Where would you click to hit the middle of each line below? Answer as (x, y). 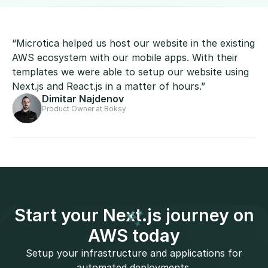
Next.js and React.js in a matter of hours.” (109, 86)
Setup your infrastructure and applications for (134, 253)
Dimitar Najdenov (83, 98)
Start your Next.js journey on (134, 215)
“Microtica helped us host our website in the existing (133, 43)
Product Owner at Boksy (84, 108)
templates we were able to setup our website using (130, 71)
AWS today (134, 235)
